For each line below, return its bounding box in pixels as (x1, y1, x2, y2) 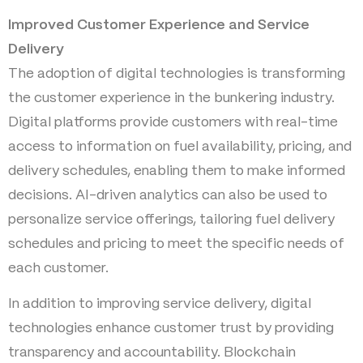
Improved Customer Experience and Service (8, 18, 310, 32)
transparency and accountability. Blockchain (8, 346, 296, 360)
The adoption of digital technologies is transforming (8, 66, 345, 80)
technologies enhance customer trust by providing (8, 322, 334, 335)
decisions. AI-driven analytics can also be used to (8, 188, 327, 202)
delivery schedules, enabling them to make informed (8, 164, 345, 177)
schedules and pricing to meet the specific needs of (8, 237, 344, 250)
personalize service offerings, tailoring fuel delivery (8, 212, 335, 226)
